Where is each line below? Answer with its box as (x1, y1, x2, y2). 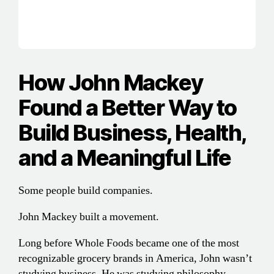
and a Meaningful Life (18, 144, 231, 172)
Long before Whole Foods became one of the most (18, 236, 239, 251)
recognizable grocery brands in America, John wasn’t (18, 251, 252, 266)
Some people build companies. (18, 183, 153, 198)
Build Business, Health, (18, 119, 246, 147)
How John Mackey (18, 69, 203, 97)
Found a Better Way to (18, 94, 237, 122)
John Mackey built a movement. (18, 210, 159, 224)
